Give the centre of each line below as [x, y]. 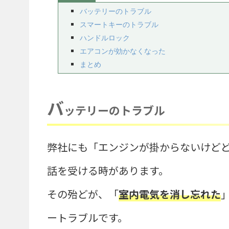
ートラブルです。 [87, 217]
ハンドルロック [105, 38]
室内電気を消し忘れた [170, 194]
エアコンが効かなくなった [123, 51]
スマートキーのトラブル [119, 25]
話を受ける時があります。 [108, 170]
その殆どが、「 [83, 194]
